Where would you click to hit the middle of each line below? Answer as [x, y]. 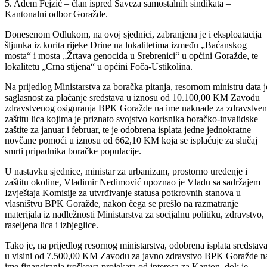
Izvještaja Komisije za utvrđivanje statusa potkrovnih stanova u [123, 225]
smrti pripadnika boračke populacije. [73, 184]
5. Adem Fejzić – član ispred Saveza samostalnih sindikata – [118, 36]
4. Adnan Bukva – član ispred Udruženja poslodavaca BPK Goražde [134, 25]
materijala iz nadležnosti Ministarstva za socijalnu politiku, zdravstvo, [134, 247]
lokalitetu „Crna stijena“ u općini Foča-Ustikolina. [99, 99]
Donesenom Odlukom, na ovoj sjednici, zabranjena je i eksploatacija [133, 67]
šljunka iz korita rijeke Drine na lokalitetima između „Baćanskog [126, 77]
